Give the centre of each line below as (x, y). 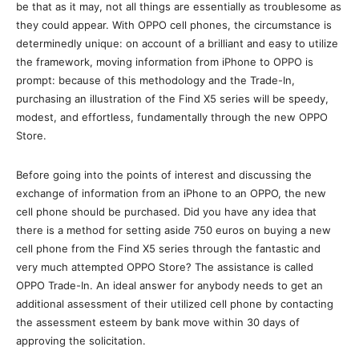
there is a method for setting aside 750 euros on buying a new (173, 230)
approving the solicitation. (81, 340)
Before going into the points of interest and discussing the (164, 174)
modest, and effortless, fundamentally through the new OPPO (172, 117)
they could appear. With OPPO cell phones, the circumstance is (174, 24)
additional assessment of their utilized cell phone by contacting (175, 303)
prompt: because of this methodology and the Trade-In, (155, 80)
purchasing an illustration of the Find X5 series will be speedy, (172, 98)
